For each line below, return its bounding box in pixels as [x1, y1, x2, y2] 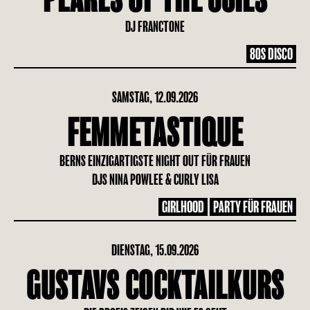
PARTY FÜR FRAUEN [213, 199, 293, 215]
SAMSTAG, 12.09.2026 [112, 89, 198, 105]
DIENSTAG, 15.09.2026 [111, 242, 199, 258]
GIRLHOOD [162, 199, 204, 215]
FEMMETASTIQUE [66, 113, 244, 154]
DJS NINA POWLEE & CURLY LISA [91, 172, 219, 188]
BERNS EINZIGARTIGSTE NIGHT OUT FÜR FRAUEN [60, 153, 250, 169]
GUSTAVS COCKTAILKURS [26, 266, 284, 307]
